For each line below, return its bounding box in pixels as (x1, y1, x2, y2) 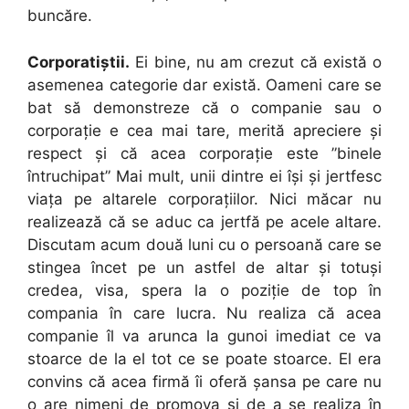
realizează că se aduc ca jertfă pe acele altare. (27, 212, 382, 231)
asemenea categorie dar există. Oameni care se (27, 75, 382, 94)
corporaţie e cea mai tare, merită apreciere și (27, 121, 382, 140)
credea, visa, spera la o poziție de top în (27, 280, 382, 299)
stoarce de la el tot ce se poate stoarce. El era (27, 349, 382, 368)
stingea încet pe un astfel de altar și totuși (27, 257, 382, 277)
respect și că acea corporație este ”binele (27, 143, 382, 163)
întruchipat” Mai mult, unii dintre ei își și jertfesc (27, 166, 382, 185)
